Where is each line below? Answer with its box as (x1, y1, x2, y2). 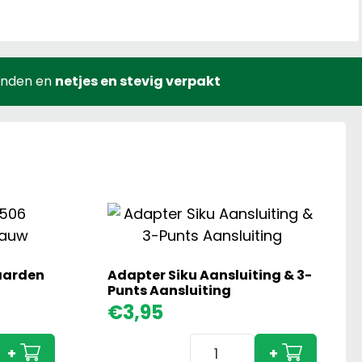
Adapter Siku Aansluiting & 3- (107, 266, 312, 285)
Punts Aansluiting (107, 281, 231, 301)
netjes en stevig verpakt (54, 72, 221, 91)
